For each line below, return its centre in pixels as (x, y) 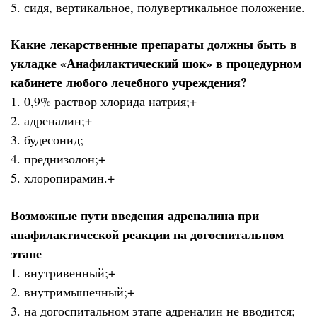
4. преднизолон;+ (58, 159)
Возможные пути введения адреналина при (135, 215)
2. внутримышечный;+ (73, 291)
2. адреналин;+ (51, 121)
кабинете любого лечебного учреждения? (129, 82)
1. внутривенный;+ (63, 272)
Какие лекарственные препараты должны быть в (154, 44)
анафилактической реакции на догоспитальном (147, 234)
